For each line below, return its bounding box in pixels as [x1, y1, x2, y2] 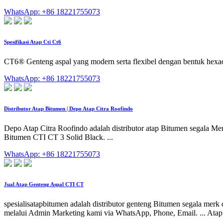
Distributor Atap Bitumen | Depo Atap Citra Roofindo [4, 105, 133, 111]
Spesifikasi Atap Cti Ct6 [4, 38, 61, 45]
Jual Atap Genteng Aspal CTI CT [4, 181, 84, 187]
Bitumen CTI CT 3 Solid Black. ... [4, 132, 113, 141]
